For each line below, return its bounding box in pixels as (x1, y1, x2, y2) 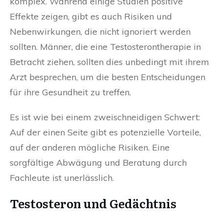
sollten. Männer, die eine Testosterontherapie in (10, 41, 201, 53)
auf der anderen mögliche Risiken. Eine (10, 142, 170, 153)
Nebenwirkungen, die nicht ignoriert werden (10, 26, 191, 38)
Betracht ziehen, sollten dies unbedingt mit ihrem (10, 56, 209, 68)
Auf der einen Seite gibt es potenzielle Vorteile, (10, 127, 201, 138)
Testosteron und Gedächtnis (10, 195, 176, 212)
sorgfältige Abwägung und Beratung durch (10, 157, 187, 169)
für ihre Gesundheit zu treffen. (10, 87, 131, 98)
